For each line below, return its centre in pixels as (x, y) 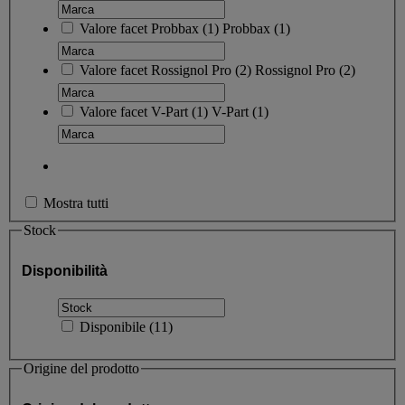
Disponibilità (65, 270)
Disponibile (114, 327)
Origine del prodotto (81, 369)
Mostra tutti (76, 203)
